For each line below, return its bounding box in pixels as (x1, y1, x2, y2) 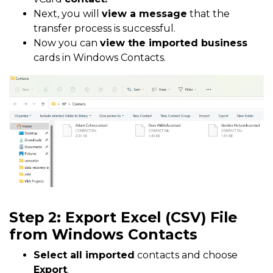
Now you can (34, 37, 100, 49)
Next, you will (34, 8, 102, 20)
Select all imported (34, 249, 135, 261)
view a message (102, 8, 187, 20)
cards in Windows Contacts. (34, 52, 166, 64)
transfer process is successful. (34, 23, 175, 35)
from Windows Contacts (9, 225, 197, 244)
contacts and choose (135, 249, 238, 261)
